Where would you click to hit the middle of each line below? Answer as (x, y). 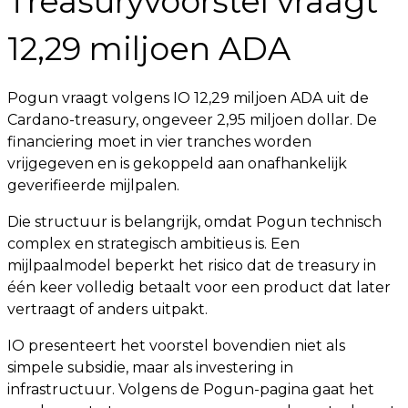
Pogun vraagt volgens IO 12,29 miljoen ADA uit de (188, 98)
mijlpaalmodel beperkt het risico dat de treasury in (192, 265)
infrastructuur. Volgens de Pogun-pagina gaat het (191, 389)
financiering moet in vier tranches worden (159, 142)
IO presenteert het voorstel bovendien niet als (176, 346)
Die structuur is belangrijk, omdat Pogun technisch (194, 222)
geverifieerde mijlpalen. (93, 185)
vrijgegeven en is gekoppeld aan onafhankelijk (177, 163)
